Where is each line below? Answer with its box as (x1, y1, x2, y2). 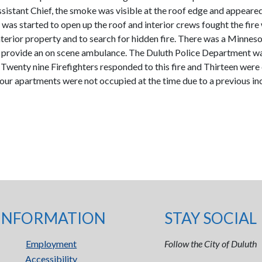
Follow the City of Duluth (164, 238, 257, 249)
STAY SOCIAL (164, 209, 257, 227)
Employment (26, 238, 77, 249)
